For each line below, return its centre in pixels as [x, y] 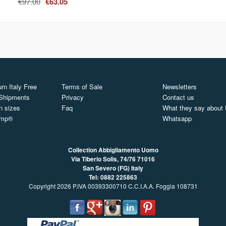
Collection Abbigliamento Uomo [113, 150]
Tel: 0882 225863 [113, 177]
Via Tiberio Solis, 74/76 [104, 159]
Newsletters [180, 87]
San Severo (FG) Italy [113, 168]
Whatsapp [177, 119]
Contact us [178, 97]
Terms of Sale [82, 87]
